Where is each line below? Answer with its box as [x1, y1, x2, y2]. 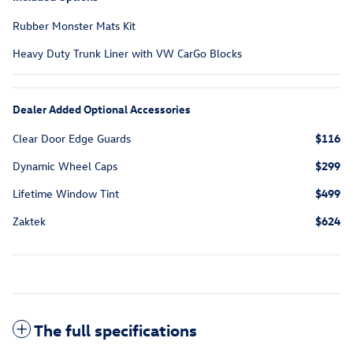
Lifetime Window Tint [13, 186, 119, 202]
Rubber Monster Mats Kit [13, 18, 136, 34]
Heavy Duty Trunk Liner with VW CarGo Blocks [13, 46, 242, 61]
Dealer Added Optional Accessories [13, 102, 191, 117]
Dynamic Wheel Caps [13, 158, 117, 174]
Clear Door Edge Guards [13, 131, 131, 147]
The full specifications [34, 319, 197, 340]
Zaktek [13, 214, 46, 229]
